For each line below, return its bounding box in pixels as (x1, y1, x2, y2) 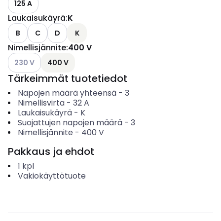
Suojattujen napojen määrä (17, 117, 122, 128)
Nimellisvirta (17, 97, 65, 109)
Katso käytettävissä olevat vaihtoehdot (8, 53, 144, 63)
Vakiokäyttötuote (17, 170, 86, 182)
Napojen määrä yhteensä (17, 87, 116, 99)
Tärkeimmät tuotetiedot (8, 72, 127, 85)
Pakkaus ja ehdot (8, 145, 94, 158)
